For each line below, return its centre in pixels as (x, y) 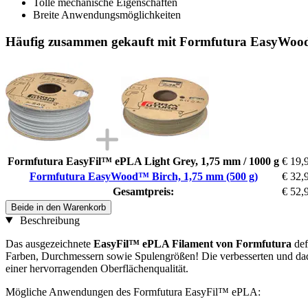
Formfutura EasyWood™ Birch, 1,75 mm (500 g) (143, 176)
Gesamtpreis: (143, 191)
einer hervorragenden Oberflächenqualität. (97, 268)
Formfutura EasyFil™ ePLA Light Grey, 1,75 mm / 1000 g (143, 161)
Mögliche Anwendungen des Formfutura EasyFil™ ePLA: (133, 291)
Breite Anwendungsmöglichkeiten (107, 15)
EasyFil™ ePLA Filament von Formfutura (192, 243)
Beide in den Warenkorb (58, 207)
